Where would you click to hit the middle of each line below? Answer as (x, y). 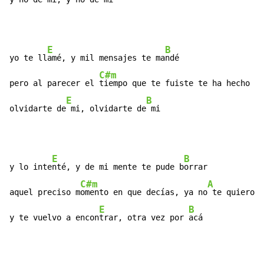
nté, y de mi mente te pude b (118, 167)
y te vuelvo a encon (54, 218)
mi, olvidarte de (106, 109)
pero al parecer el (54, 83)
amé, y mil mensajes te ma (106, 58)
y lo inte (31, 167)
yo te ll (28, 58)
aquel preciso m (45, 192)
